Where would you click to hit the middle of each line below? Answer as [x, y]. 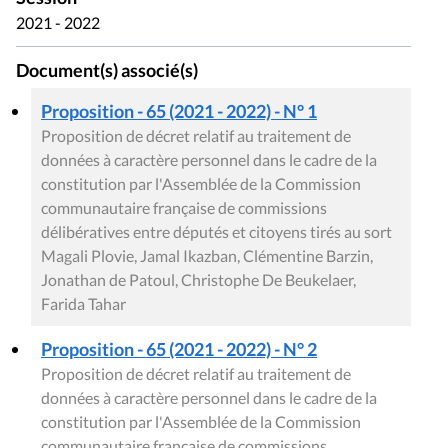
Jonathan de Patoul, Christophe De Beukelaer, [198, 279]
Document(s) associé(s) [107, 70]
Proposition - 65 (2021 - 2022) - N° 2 [179, 348]
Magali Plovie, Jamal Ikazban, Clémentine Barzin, [207, 255]
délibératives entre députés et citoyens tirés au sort [216, 231]
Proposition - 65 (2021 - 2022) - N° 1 [179, 110]
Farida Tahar [83, 303]
